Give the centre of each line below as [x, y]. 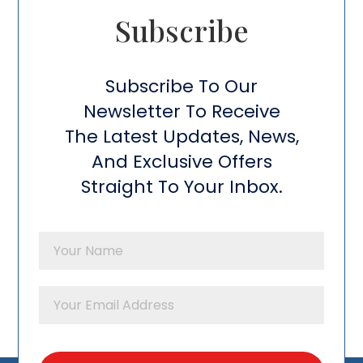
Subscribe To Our [181, 86]
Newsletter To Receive [181, 111]
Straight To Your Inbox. [181, 186]
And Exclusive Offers [181, 161]
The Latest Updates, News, [181, 136]
